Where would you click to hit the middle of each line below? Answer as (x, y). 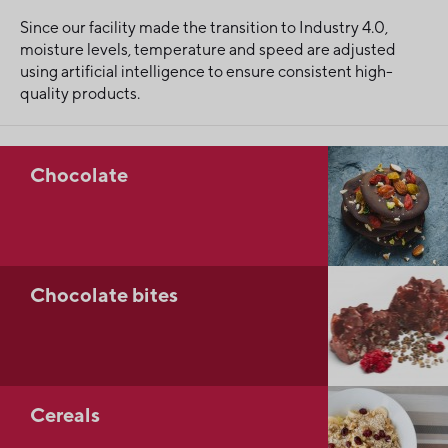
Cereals (65, 414)
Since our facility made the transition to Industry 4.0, (204, 27)
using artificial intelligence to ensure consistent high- (206, 71)
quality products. (80, 93)
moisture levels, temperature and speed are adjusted (208, 49)
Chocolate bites (104, 294)
